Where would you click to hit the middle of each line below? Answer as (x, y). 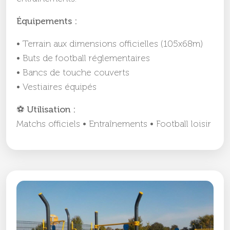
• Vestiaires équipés (56, 87)
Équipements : (47, 22)
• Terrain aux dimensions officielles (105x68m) (110, 44)
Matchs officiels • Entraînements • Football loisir (114, 124)
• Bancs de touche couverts (73, 73)
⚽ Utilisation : (46, 110)
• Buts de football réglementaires (83, 59)
